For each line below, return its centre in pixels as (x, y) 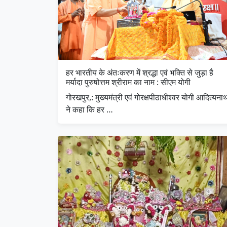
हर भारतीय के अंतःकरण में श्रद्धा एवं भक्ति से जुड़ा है (140, 72)
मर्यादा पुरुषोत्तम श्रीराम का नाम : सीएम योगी (128, 82)
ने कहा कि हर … (89, 109)
